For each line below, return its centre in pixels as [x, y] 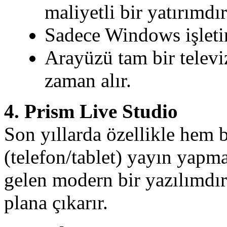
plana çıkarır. [56, 203]
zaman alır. [88, 81]
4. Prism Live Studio [91, 111]
